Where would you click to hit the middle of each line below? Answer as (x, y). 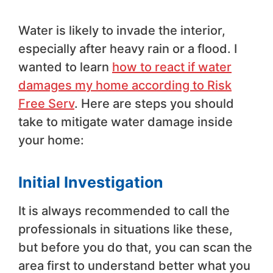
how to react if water (172, 67)
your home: (51, 140)
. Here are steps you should (154, 104)
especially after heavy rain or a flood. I (128, 49)
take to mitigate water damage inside (126, 122)
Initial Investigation (91, 183)
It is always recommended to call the (124, 211)
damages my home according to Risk (125, 86)
